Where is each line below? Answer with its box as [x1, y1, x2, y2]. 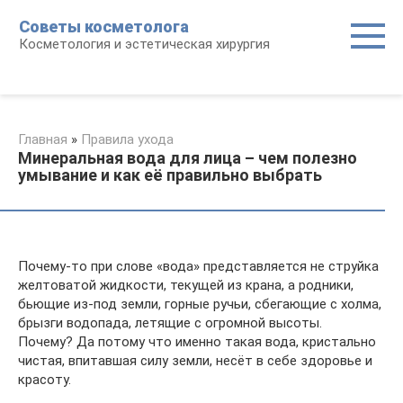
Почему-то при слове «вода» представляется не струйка [18, 258, 379, 274]
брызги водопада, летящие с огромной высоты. [18, 315, 322, 331]
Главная [18, 131, 67, 148]
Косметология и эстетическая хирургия [19, 36, 270, 52]
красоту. [18, 372, 71, 388]
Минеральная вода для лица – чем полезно [18, 148, 357, 167]
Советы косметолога [19, 17, 189, 36]
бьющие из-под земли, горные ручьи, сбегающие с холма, [18, 296, 381, 312]
